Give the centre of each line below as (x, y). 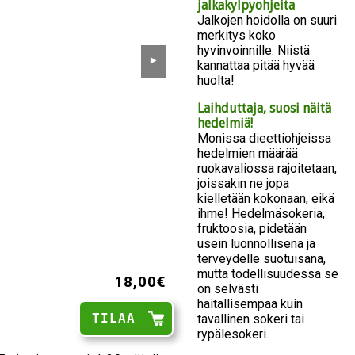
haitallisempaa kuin (250, 304)
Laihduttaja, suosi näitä (264, 109)
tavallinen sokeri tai (251, 319)
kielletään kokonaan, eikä (266, 199)
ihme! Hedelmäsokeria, (261, 214)
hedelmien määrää (248, 154)
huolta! (216, 81)
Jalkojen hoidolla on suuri (267, 21)
